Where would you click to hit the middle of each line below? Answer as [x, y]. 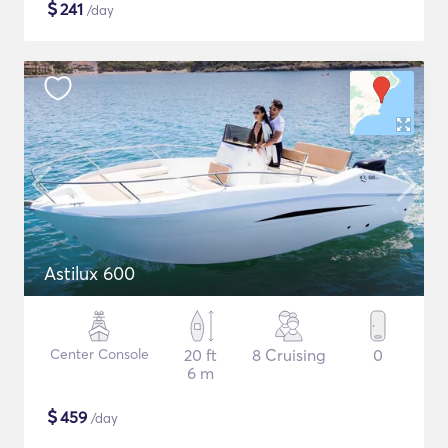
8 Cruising [289, 355]
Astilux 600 [89, 273]
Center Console [99, 354]
